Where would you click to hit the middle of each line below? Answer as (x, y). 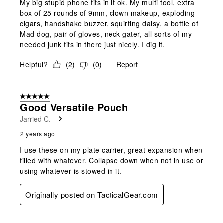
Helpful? (34, 64)
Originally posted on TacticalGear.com (92, 194)
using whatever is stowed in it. (71, 170)
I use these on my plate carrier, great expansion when (111, 150)
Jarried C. (35, 119)
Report (127, 64)
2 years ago (38, 133)
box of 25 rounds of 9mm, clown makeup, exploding (107, 13)
